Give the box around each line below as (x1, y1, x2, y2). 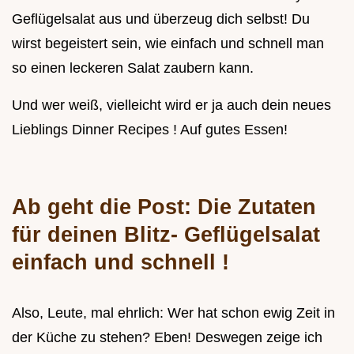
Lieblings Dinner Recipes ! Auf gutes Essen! (12, 122, 288, 138)
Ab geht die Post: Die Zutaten (12, 194, 316, 220)
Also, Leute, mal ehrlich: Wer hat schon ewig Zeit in (12, 305, 335, 322)
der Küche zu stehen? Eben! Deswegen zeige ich (12, 330, 322, 346)
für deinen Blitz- (12, 222, 184, 247)
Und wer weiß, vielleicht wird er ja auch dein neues (12, 97, 331, 114)
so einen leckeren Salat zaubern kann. (12, 60, 254, 77)
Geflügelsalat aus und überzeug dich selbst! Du (12, 11, 310, 28)
